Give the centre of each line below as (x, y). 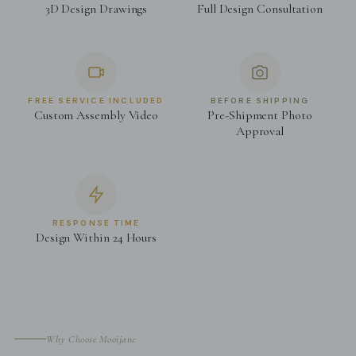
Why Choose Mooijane (91, 339)
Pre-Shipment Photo (260, 116)
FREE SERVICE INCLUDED (96, 101)
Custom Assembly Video (96, 116)
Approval (260, 132)
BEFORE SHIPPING (260, 101)
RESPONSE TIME (96, 223)
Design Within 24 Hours (96, 238)
